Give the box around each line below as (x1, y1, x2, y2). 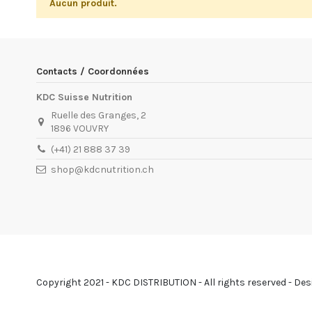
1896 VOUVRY (51, 123, 109, 135)
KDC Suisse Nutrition (36, 91, 132, 104)
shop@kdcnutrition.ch (51, 164, 155, 176)
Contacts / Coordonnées (36, 65, 149, 77)
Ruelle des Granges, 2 (51, 109, 147, 122)
